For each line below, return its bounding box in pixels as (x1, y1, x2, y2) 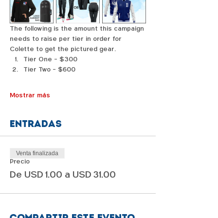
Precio (10, 157, 30, 166)
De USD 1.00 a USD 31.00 (10, 169, 116, 181)
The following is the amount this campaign (10, 24, 146, 33)
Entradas (10, 118, 62, 130)
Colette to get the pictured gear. (10, 45, 118, 54)
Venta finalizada (16, 150, 58, 157)
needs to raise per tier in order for (10, 35, 124, 43)
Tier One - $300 (23, 55, 77, 64)
